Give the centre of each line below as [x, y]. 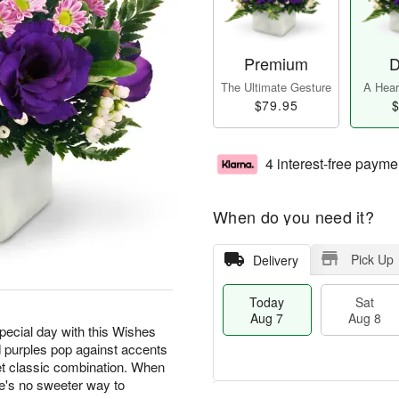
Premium [276, 64]
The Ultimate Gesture [276, 87]
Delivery [275, 261]
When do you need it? [293, 217]
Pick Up [372, 260]
